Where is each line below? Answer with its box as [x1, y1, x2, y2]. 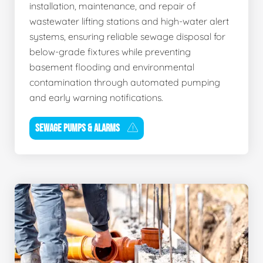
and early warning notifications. [29, 91, 163, 103]
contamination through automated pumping [29, 76, 220, 88]
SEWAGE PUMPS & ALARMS [35, 122, 120, 134]
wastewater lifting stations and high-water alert [29, 15, 229, 27]
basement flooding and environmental [29, 60, 194, 73]
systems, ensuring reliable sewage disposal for [29, 30, 225, 42]
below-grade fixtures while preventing [29, 45, 191, 58]
